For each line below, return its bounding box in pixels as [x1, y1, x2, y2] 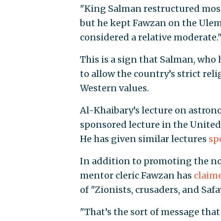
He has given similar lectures [79, 133, 209, 145]
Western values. [79, 82, 149, 94]
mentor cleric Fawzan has [79, 170, 194, 182]
